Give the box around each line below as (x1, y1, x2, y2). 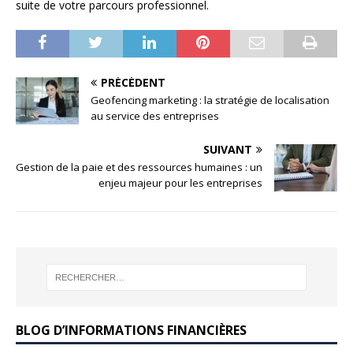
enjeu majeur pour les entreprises (98, 176, 262, 191)
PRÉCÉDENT (101, 75, 165, 91)
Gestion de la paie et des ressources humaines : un (16, 160, 262, 175)
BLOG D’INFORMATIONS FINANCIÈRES (16, 321, 247, 339)
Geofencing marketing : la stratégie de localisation (91, 93, 329, 108)
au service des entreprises (91, 109, 219, 124)
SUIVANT (203, 142, 252, 158)
